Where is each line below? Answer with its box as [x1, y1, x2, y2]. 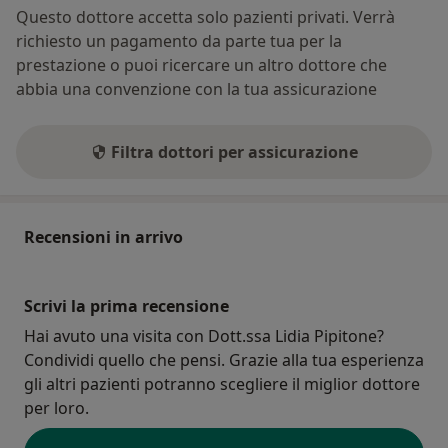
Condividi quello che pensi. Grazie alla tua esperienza [24, 349, 424, 372]
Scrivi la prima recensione [24, 295, 229, 318]
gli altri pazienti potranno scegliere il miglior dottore [24, 373, 420, 396]
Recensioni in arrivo [24, 226, 183, 249]
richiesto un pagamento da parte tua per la [16, 30, 342, 53]
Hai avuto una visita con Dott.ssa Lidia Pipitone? [24, 325, 384, 348]
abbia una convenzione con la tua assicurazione [16, 78, 377, 101]
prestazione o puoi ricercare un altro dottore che [16, 54, 387, 77]
